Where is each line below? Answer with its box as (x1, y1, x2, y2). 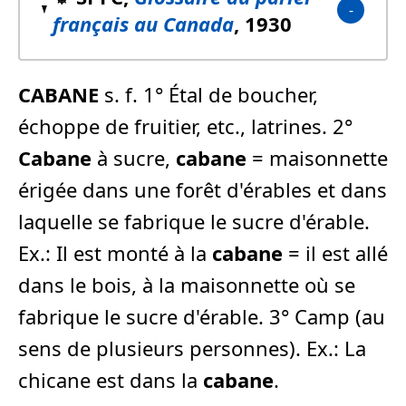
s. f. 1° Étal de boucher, (99, 80, 318, 108)
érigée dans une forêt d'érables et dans (18, 175, 387, 203)
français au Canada (53, 9, 235, 37)
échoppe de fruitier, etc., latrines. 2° (18, 111, 353, 140)
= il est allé (283, 238, 388, 266)
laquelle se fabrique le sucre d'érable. (18, 207, 370, 235)
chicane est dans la (18, 365, 203, 393)
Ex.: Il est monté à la (18, 238, 212, 266)
